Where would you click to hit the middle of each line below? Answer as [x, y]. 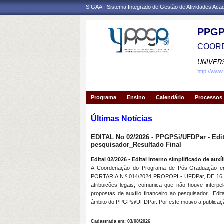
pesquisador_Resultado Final [136, 145]
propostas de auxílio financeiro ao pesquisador [150, 193]
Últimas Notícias [122, 119]
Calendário [170, 97]
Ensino [136, 97]
